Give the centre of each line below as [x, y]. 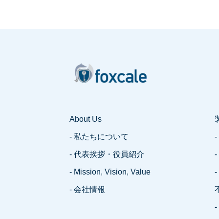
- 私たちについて [99, 137]
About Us [86, 119]
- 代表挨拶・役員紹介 [107, 154]
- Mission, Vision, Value [110, 172]
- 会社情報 [87, 189]
